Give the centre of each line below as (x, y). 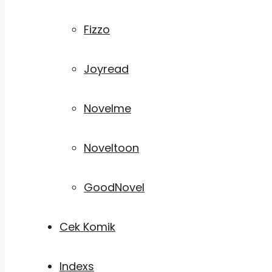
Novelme (107, 108)
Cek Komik (87, 227)
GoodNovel (114, 187)
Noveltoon (111, 148)
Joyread (106, 69)
